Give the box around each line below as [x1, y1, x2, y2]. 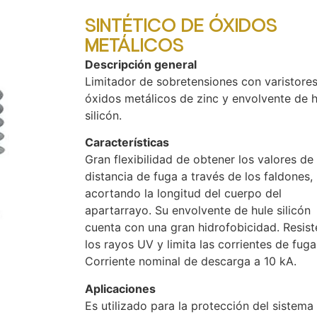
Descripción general [85, 57, 197, 71]
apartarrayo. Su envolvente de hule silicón [85, 203, 311, 218]
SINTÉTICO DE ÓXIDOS [85, 11, 277, 40]
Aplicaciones [85, 281, 156, 296]
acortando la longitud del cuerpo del [85, 186, 282, 201]
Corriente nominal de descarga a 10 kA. [85, 254, 296, 269]
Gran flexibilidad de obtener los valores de [85, 152, 313, 167]
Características [85, 135, 169, 150]
